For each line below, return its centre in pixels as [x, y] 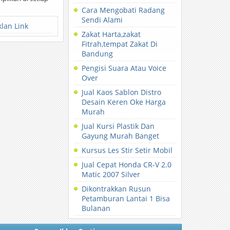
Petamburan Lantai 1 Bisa [126, 198]
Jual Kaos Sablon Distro [122, 92]
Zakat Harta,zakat [111, 34]
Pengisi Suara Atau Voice [124, 68]
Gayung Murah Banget [121, 136]
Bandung [98, 54]
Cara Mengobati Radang [123, 10]
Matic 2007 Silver [111, 174]
